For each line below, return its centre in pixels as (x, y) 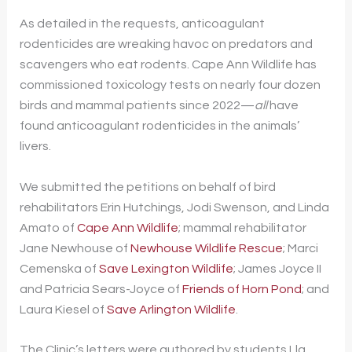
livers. (38, 147)
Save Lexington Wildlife (166, 268)
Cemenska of (59, 268)
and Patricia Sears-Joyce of (101, 289)
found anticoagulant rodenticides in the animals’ (159, 126)
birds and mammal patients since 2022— (137, 106)
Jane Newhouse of (75, 248)
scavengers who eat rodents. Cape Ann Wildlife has (168, 65)
